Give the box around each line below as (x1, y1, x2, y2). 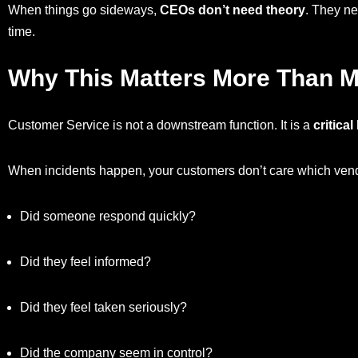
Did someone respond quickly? (20, 209, 196, 224)
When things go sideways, (8, 3, 160, 18)
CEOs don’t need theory (160, 3, 305, 18)
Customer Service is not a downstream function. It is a (8, 118, 313, 133)
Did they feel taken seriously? (20, 300, 187, 315)
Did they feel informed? (20, 255, 151, 269)
